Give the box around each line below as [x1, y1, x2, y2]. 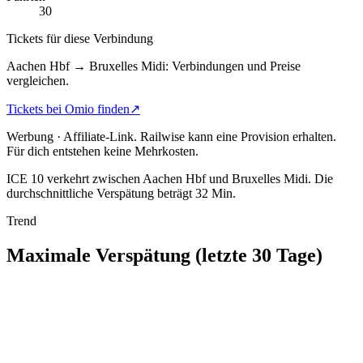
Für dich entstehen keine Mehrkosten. [6, 143, 199, 158]
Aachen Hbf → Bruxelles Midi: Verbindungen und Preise [6, 58, 301, 73]
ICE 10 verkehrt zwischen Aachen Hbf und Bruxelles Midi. [6, 171, 311, 186]
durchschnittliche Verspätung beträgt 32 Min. [6, 186, 236, 200]
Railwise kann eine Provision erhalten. [140, 129, 336, 143]
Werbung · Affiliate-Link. [6, 129, 137, 143]
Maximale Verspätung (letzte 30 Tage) [6, 244, 322, 266]
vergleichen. [6, 73, 69, 88]
